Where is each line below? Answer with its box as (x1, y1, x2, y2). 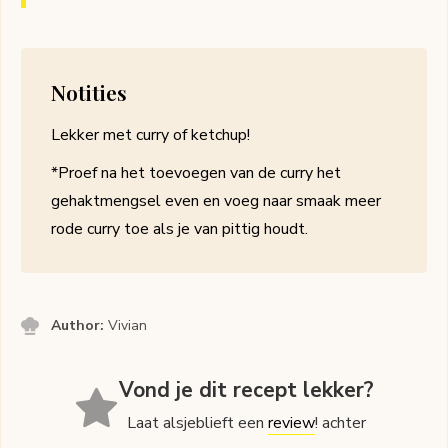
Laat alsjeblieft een (127, 412, 269, 435)
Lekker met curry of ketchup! (51, 124, 250, 147)
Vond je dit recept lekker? (119, 376, 375, 405)
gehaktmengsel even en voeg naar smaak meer (51, 190, 381, 213)
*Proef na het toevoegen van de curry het (51, 162, 341, 185)
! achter (315, 412, 367, 435)
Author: (51, 316, 109, 336)
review (268, 412, 316, 435)
